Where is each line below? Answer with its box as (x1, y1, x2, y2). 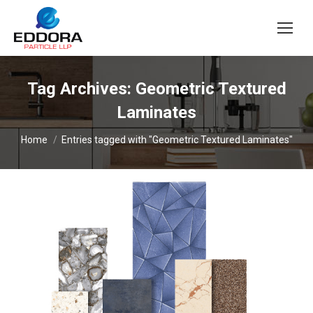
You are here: (20, 126, 90, 141)
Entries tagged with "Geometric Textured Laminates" (61, 134, 293, 146)
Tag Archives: (27, 79, 136, 99)
